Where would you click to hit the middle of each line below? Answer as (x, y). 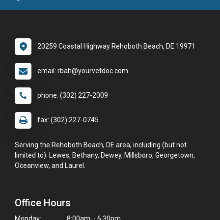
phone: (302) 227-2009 (73, 96)
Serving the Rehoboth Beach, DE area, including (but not (101, 145)
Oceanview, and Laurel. (50, 166)
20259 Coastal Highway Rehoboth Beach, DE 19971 (116, 46)
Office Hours (43, 203)
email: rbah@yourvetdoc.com (83, 71)
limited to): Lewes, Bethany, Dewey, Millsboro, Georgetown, (105, 155)
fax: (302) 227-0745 (68, 120)
